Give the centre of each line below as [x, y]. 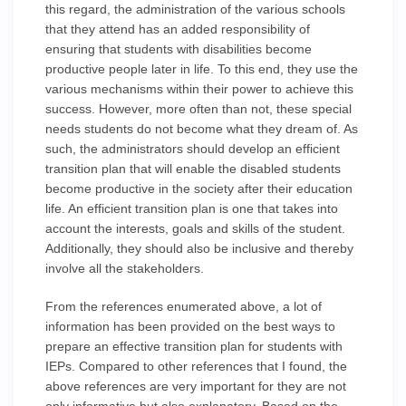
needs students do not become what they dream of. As [202, 129]
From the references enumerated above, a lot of [184, 306]
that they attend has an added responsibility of [178, 29]
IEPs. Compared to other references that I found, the [196, 366]
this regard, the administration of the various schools [195, 9]
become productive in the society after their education [199, 188]
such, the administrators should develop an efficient [193, 149]
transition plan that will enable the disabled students [193, 169]
